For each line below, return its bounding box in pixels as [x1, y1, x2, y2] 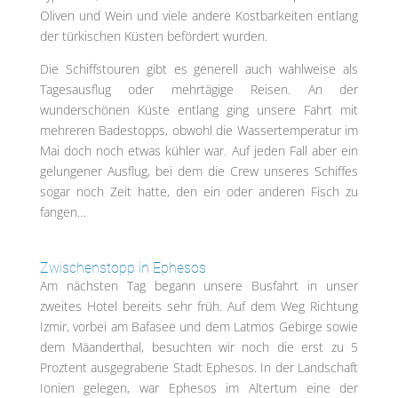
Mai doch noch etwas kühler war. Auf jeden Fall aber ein [39, 142, 359, 160]
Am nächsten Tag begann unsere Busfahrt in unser [39, 277, 359, 295]
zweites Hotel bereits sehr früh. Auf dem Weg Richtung [39, 298, 359, 315]
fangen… [39, 203, 86, 221]
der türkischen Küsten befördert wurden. [39, 28, 267, 45]
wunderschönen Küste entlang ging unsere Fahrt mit [39, 101, 359, 119]
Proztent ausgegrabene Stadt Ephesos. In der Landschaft [39, 359, 359, 377]
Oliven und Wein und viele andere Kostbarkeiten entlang [39, 7, 359, 25]
